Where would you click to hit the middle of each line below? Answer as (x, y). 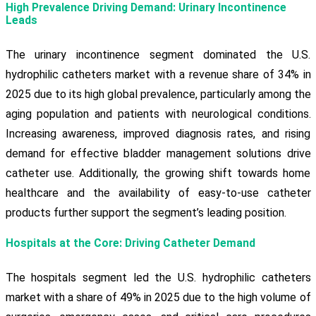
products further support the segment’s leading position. (146, 213)
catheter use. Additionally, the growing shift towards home (158, 174)
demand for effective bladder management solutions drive (158, 154)
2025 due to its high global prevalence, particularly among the (158, 95)
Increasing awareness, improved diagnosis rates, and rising (158, 134)
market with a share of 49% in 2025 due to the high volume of (158, 298)
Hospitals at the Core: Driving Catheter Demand (130, 243)
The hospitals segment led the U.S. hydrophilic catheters (158, 278)
